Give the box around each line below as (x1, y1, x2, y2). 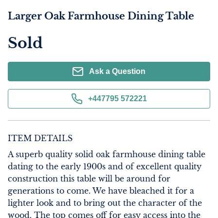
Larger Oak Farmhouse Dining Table (8, 10, 194, 22)
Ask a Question (89, 67, 145, 75)
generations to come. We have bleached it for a (8, 186, 194, 196)
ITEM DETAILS (8, 133, 73, 143)
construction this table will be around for (8, 174, 170, 183)
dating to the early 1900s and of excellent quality (8, 162, 201, 171)
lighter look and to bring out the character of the (8, 198, 202, 208)
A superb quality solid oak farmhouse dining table (8, 149, 205, 159)
